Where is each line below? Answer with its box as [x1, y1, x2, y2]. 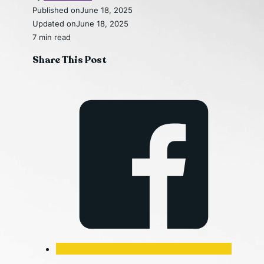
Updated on [32, 18, 77, 28]
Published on [32, 5, 81, 15]
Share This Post [32, 53, 107, 67]
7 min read [32, 32, 71, 42]
